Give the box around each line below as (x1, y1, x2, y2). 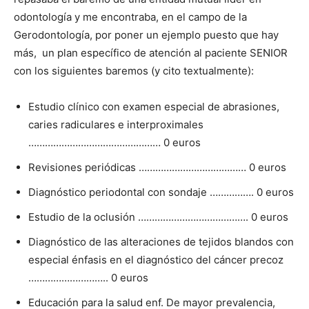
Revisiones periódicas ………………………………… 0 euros (28, 161, 286, 174)
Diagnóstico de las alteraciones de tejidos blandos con (28, 235, 294, 248)
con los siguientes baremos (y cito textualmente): (14, 64, 257, 77)
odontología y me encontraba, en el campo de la (14, 10, 247, 23)
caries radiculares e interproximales (28, 118, 203, 131)
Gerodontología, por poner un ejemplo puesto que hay (14, 28, 279, 41)
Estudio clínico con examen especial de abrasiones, (28, 100, 279, 113)
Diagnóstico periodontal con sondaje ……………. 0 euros (28, 186, 294, 199)
